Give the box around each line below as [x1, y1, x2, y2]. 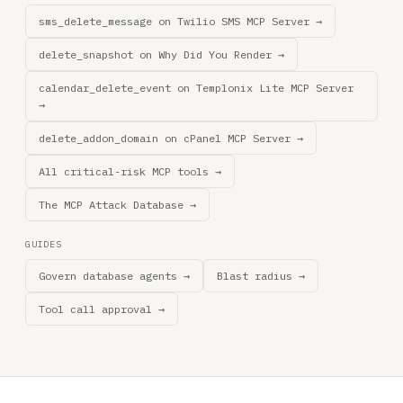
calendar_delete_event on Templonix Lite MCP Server [39, 81, 354, 94]
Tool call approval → [39, 302, 165, 316]
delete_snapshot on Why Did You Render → [39, 48, 284, 61]
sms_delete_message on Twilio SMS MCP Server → [39, 14, 322, 28]
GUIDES [25, 238, 62, 250]
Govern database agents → [39, 269, 190, 282]
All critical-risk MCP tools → [39, 165, 221, 178]
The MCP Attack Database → [39, 198, 196, 211]
